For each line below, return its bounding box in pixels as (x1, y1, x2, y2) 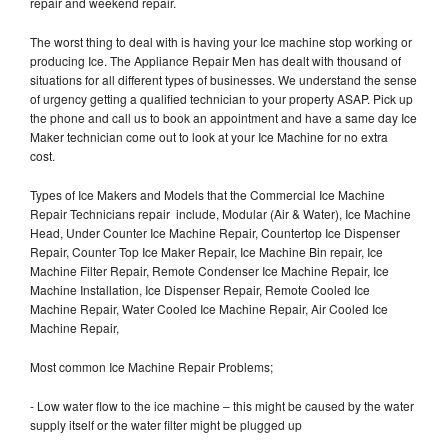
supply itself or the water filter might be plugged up (30, 415, 305, 433)
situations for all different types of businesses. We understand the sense (30, 70, 417, 88)
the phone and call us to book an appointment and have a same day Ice (30, 108, 417, 126)
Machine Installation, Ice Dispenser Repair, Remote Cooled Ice (30, 280, 370, 298)
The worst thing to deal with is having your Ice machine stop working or (30, 32, 412, 50)
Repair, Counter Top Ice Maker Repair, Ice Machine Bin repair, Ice (30, 242, 383, 260)
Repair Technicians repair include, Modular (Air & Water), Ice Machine (30, 204, 411, 222)
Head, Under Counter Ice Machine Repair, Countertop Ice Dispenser (30, 223, 400, 241)
